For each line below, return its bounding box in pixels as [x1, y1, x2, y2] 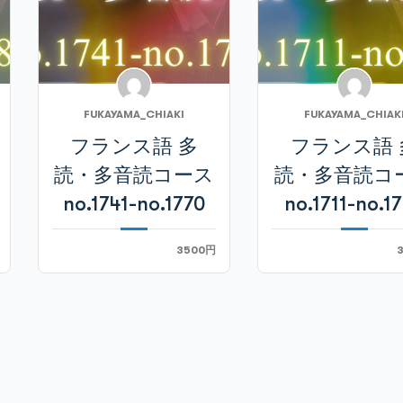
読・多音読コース [53, 164, 214, 187]
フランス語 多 [69, 135, 198, 158]
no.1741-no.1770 [62, 193, 205, 216]
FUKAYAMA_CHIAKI [83, 108, 184, 121]
